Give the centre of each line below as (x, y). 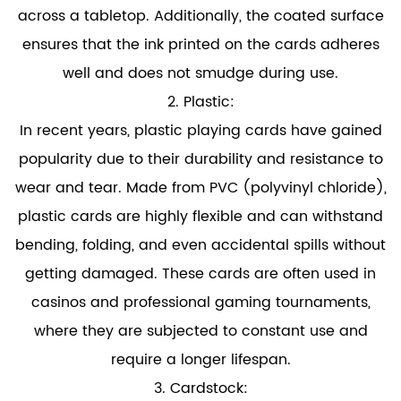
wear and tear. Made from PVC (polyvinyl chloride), (200, 188)
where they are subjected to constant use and (200, 331)
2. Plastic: (200, 102)
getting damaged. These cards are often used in (200, 274)
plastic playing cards (210, 131)
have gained (334, 131)
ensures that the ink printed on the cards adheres (200, 45)
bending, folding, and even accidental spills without (200, 245)
